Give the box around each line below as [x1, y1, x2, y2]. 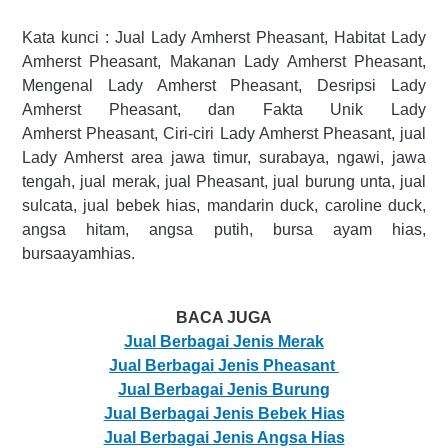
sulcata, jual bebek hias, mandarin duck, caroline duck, [22, 197, 426, 215]
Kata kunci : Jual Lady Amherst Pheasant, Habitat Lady [22, 29, 426, 47]
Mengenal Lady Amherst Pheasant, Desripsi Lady [22, 77, 426, 95]
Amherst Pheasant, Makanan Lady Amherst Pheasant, [22, 53, 426, 71]
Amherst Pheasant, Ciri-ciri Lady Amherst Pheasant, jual [22, 125, 426, 143]
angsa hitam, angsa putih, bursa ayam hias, [22, 221, 426, 239]
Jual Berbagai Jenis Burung [118, 381, 330, 399]
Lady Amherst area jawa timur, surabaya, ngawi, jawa [22, 149, 426, 167]
